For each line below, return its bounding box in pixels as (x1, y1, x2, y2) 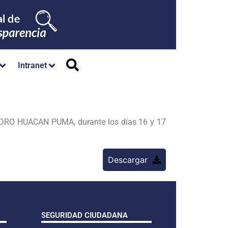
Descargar (108, 154, 148, 165)
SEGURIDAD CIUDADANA (41, 210, 128, 220)
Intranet (18, 61, 47, 71)
